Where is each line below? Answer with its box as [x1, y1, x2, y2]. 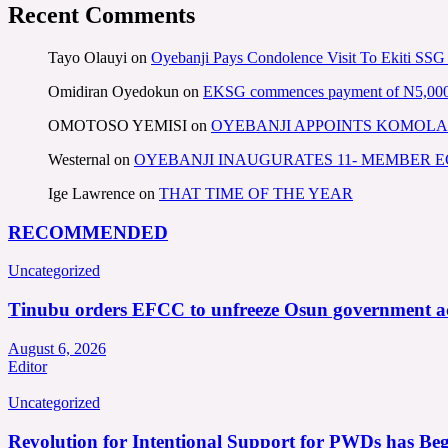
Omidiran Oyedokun [48, 82, 179, 100]
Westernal [48, 150, 110, 168]
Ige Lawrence [48, 184, 135, 202]
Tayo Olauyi [48, 48, 127, 66]
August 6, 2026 [8, 339, 106, 357]
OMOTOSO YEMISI [48, 116, 187, 134]
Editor [8, 357, 47, 375]
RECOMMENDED [8, 221, 168, 243]
